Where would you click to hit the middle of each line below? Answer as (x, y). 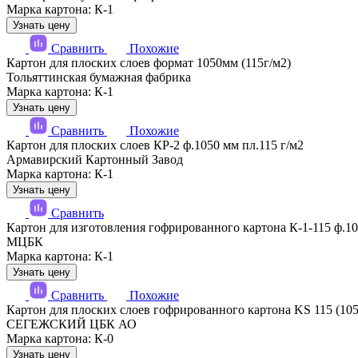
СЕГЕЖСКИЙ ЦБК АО (72, 324)
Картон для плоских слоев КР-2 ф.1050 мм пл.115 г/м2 (155, 145)
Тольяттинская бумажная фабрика (99, 77)
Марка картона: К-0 (60, 338)
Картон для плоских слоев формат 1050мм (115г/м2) (149, 62)
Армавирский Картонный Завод (95, 159)
